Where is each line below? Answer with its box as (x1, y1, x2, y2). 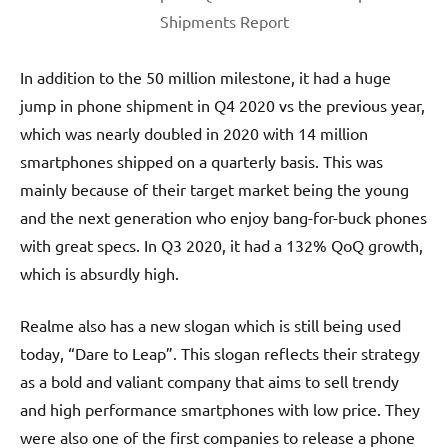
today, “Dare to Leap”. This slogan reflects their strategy (20, 342, 420, 363)
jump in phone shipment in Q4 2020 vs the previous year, (20, 94, 425, 115)
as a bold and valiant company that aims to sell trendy (20, 370, 399, 391)
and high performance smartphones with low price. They (20, 398, 420, 419)
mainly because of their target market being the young (20, 178, 409, 199)
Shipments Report (159, 10, 289, 31)
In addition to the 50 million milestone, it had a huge (20, 66, 391, 87)
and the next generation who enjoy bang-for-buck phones (20, 206, 427, 227)
